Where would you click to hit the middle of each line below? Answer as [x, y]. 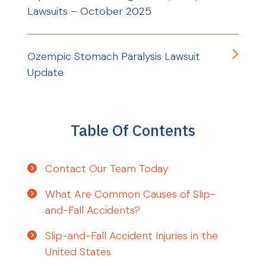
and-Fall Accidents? [94, 210]
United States [78, 251]
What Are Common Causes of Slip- [131, 194]
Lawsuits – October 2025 [90, 11]
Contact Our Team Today [107, 168]
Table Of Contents [133, 130]
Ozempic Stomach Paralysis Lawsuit [114, 56]
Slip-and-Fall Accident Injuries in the [132, 235]
